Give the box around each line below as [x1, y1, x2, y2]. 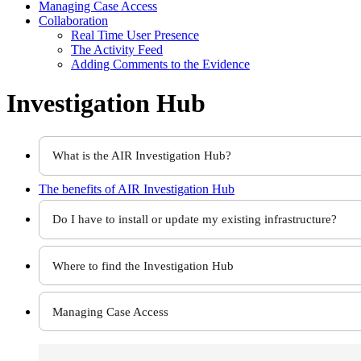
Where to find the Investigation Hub [52, 258, 234, 272]
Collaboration [39, 13, 108, 27]
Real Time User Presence [71, 27, 199, 42]
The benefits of [39, 181, 118, 196]
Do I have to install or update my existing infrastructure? [52, 212, 337, 226]
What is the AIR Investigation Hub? [52, 148, 231, 163]
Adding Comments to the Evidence [71, 56, 250, 71]
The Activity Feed [71, 42, 163, 56]
